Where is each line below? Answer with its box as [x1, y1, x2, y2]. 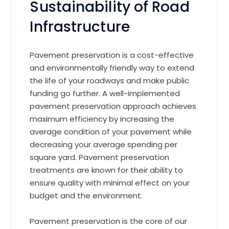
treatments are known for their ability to [30, 164, 184, 175]
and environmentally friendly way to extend [30, 62, 195, 73]
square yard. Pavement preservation [30, 151, 170, 163]
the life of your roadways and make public [30, 75, 190, 86]
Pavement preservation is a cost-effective [30, 49, 194, 60]
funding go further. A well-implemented [30, 87, 180, 99]
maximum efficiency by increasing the [30, 113, 175, 124]
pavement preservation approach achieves [30, 100, 197, 111]
